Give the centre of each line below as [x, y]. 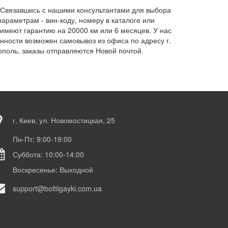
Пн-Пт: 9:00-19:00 [42, 139]
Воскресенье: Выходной [53, 169]
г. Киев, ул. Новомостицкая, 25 [64, 120]
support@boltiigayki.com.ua [57, 188]
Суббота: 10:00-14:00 [48, 154]
